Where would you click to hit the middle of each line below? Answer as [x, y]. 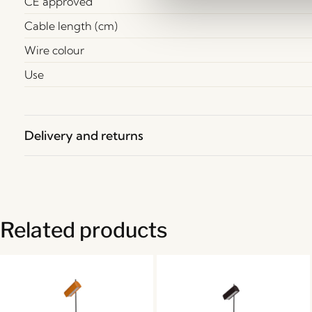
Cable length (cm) [71, 25]
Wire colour [54, 50]
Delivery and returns [84, 135]
